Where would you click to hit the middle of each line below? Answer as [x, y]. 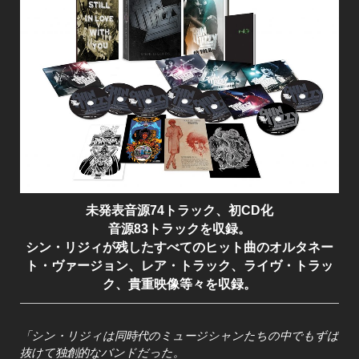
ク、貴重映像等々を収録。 [179, 284]
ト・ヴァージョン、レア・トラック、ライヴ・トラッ [179, 265]
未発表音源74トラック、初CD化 [179, 210]
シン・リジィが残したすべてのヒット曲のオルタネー [179, 247]
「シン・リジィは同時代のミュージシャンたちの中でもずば [179, 335]
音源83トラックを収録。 [179, 228]
